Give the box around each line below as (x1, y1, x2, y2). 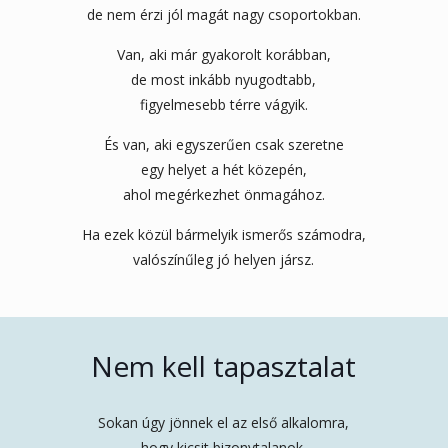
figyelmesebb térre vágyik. (139, 94, 308, 114)
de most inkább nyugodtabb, (131, 69, 317, 89)
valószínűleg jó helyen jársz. (133, 249, 315, 269)
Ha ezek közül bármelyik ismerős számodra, (81, 224, 366, 244)
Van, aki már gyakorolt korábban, (116, 44, 331, 64)
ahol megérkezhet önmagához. (122, 184, 325, 204)
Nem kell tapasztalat (91, 346, 357, 385)
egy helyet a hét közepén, (140, 159, 307, 179)
